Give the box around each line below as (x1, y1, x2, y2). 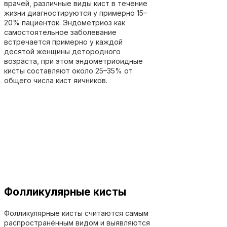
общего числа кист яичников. (4, 75, 107, 85)
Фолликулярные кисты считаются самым (4, 208, 148, 217)
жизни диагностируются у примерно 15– (4, 8, 147, 17)
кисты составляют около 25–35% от (4, 66, 133, 75)
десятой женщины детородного (4, 47, 121, 56)
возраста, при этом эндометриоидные (4, 56, 143, 65)
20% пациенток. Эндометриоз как (4, 18, 125, 27)
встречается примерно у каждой (4, 37, 123, 46)
